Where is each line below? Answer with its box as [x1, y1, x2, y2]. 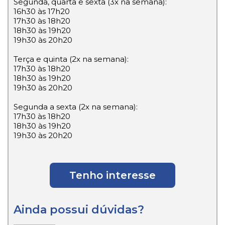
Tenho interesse [69, 169, 156, 181]
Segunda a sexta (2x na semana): [14, 101, 138, 111]
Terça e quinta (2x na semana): [14, 54, 129, 64]
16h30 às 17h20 [14, 6, 70, 16]
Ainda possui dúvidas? [14, 202, 144, 216]
